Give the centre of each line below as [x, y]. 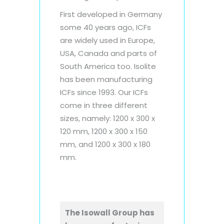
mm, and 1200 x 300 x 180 [105, 144]
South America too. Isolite [108, 66]
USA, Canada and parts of [108, 53]
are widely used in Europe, [107, 40]
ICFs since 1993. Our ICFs [104, 92]
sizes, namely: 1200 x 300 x [107, 118]
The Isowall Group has [110, 212]
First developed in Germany [111, 14]
